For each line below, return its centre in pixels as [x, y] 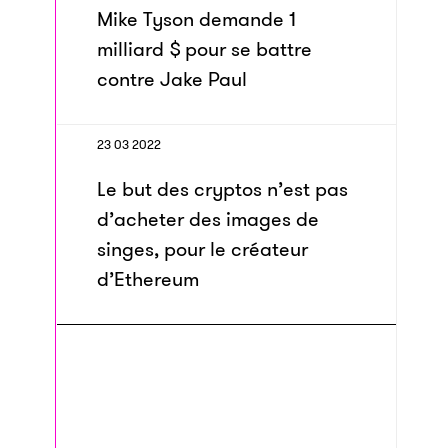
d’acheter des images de [208, 219]
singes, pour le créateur [202, 249]
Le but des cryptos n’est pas [222, 189]
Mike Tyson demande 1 [196, 19]
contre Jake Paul [172, 79]
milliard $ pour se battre [204, 49]
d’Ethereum [148, 279]
